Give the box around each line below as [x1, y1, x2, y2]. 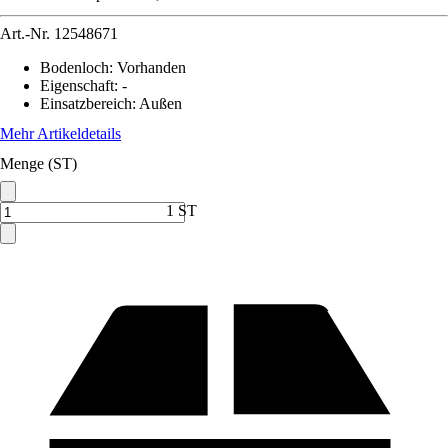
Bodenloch [40, 59, 109, 76]
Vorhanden [117, 59, 186, 76]
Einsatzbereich [40, 95, 132, 112]
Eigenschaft [40, 77, 114, 94]
